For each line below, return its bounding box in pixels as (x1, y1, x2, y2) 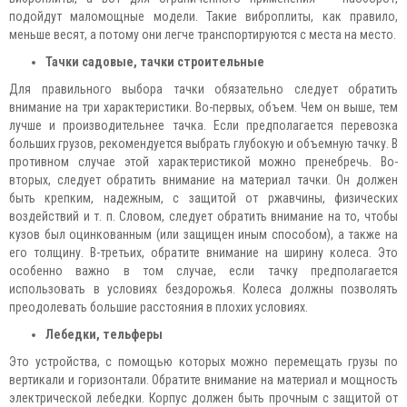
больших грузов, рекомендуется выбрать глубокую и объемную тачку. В (9, 136, 398, 151)
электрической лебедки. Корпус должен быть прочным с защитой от (9, 391, 398, 405)
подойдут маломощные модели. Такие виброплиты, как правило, (9, 9, 398, 24)
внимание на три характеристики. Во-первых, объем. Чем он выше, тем (9, 100, 398, 114)
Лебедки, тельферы (45, 327, 163, 342)
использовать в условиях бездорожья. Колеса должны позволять (9, 282, 398, 296)
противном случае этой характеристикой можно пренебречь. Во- (9, 154, 398, 169)
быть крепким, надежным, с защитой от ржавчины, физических (9, 191, 398, 205)
